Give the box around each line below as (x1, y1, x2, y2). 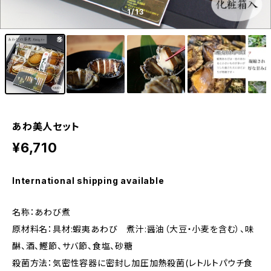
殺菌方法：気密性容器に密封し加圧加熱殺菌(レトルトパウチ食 (12, 258, 253, 268)
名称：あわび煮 (12, 207, 71, 217)
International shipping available (12, 175, 165, 186)
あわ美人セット (12, 120, 80, 132)
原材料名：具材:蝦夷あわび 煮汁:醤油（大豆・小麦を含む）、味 (12, 224, 254, 234)
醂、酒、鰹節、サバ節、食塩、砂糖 (12, 241, 133, 251)
